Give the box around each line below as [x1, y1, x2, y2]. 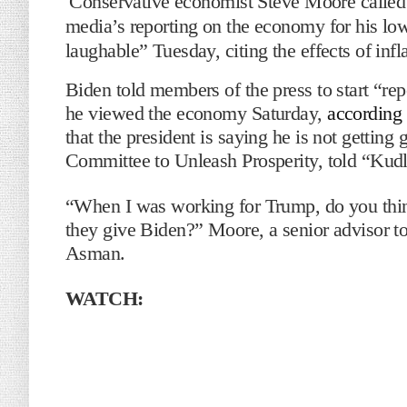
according [327, 102, 402, 124]
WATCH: [65, 287, 144, 310]
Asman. [65, 242, 125, 264]
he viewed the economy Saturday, [65, 102, 328, 124]
